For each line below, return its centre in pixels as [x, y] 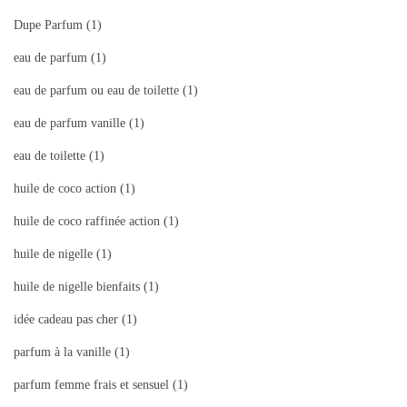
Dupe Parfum [48, 25]
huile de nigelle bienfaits [77, 287]
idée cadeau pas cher [66, 320]
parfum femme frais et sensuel [91, 385]
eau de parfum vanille [69, 124]
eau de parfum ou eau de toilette [96, 91]
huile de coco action [65, 189]
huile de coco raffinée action [87, 222]
